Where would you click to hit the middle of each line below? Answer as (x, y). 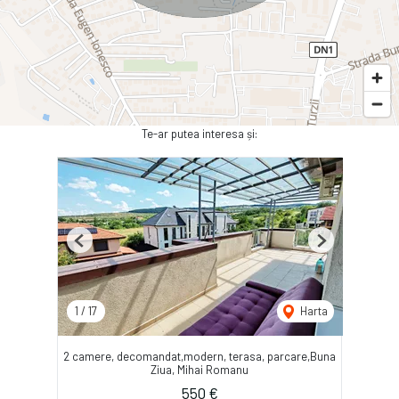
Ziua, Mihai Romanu (199, 370)
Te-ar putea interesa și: (199, 134)
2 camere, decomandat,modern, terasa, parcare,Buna (199, 357)
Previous (101, 247)
